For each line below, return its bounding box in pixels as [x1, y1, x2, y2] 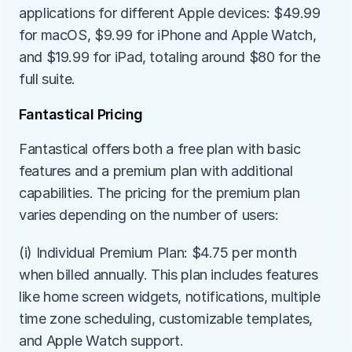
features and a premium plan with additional [19, 163, 293, 179]
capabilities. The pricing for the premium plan [19, 185, 300, 201]
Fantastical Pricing [19, 106, 143, 123]
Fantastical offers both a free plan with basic [19, 141, 301, 157]
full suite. [19, 71, 76, 87]
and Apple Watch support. [19, 332, 184, 349]
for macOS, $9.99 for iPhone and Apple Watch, [19, 27, 317, 43]
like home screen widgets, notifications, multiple [19, 288, 321, 305]
